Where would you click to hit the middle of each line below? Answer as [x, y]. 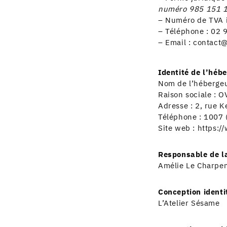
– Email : [175, 43]
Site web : [178, 128]
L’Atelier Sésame [189, 203]
